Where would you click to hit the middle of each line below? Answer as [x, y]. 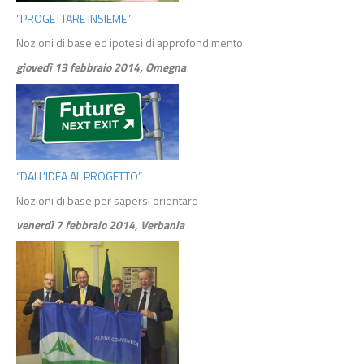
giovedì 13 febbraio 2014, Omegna [101, 67]
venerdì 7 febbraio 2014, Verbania [100, 224]
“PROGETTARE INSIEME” [74, 18]
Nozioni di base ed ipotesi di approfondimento [130, 42]
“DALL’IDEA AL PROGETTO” [79, 175]
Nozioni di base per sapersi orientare [107, 200]
